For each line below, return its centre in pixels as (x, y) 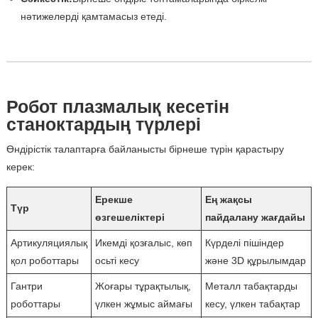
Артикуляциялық (49, 243)
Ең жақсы (228, 200)
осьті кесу (117, 261)
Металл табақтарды (251, 286)
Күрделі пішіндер (244, 243)
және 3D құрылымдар (255, 261)
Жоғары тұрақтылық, (143, 286)
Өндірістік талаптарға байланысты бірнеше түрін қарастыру (145, 149)
